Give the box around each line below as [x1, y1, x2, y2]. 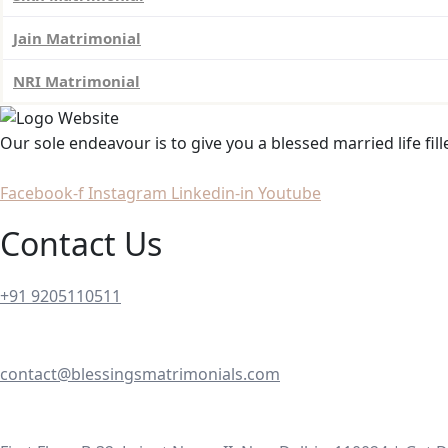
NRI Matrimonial [13, 70, 140, 91]
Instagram [88, 182, 167, 205]
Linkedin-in [171, 182, 254, 205]
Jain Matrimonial [13, 27, 141, 48]
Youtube [258, 182, 321, 205]
